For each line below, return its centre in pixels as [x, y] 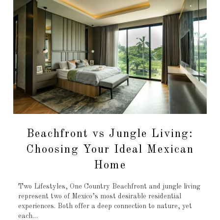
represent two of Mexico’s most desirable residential [99, 197]
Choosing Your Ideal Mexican [110, 149]
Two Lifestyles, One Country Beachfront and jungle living [109, 187]
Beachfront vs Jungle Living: [110, 134]
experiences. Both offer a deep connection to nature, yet [105, 206]
